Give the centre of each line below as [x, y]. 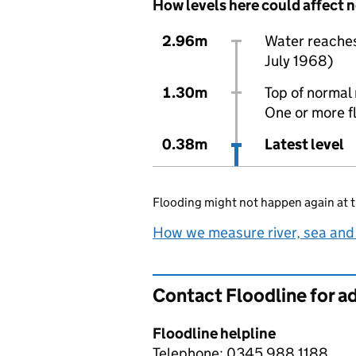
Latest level [304, 144]
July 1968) [298, 61]
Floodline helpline [214, 333]
